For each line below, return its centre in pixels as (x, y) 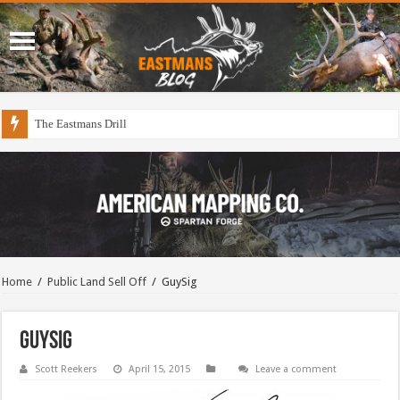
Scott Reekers (67, 369)
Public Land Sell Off (97, 281)
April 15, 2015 (160, 369)
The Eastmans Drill (81, 124)
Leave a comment (296, 369)
